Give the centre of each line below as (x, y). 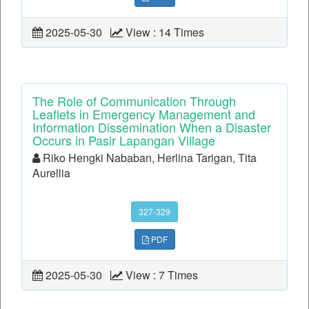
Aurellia (51, 173)
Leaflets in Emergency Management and (144, 114)
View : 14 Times (166, 32)
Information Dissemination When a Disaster (152, 127)
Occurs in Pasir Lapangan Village (124, 140)
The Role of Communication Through (134, 101)
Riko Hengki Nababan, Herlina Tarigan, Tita (148, 158)
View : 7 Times (163, 275)
